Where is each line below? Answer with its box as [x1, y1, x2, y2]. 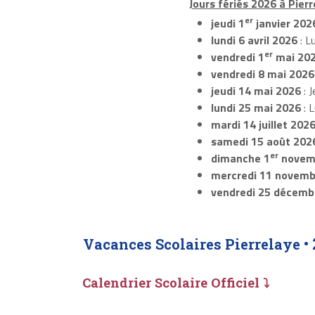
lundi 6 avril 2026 [210, 32, 297, 49]
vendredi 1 [210, 49, 264, 66]
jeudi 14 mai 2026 [210, 82, 301, 100]
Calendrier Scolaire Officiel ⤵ [82, 274, 269, 291]
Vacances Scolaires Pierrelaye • [83, 235, 312, 254]
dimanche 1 [210, 150, 270, 167]
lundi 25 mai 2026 [210, 99, 301, 117]
